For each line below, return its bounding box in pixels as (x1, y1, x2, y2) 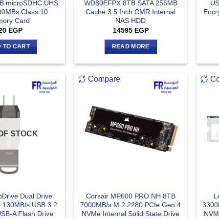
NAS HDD (115, 16, 146, 24)
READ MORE (111, 43, 150, 49)
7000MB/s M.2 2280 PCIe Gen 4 (80, 201, 181, 209)
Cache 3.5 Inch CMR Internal (86, 7, 176, 16)
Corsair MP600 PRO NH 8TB (86, 192, 175, 200)
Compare (88, 75, 121, 84)
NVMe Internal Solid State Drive (82, 210, 180, 218)
